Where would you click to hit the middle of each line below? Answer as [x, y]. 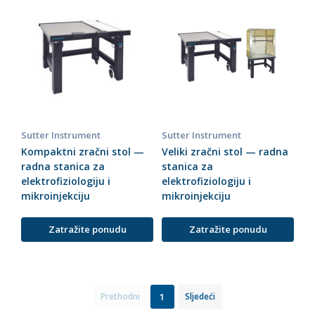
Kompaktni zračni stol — [83, 152]
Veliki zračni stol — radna [225, 152]
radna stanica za [63, 167]
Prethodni [120, 297]
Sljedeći [200, 297]
